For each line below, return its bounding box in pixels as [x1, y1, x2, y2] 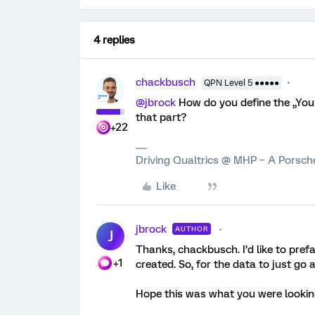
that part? [136, 110, 186, 124]
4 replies [94, 33, 135, 46]
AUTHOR [175, 224, 208, 233]
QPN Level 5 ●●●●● [204, 77, 279, 88]
